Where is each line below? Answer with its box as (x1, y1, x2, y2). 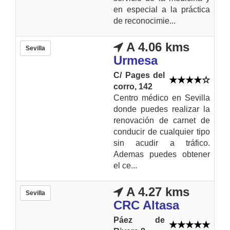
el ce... (113, 161, 137, 170)
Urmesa (113, 53, 158, 67)
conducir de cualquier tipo (113, 127, 210, 136)
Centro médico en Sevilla (113, 93, 210, 102)
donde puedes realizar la (113, 104, 210, 113)
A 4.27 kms (123, 184, 189, 199)
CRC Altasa (113, 198, 179, 212)
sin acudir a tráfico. (113, 138, 210, 147)
